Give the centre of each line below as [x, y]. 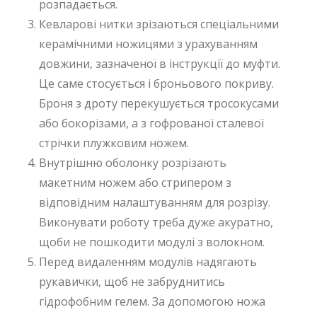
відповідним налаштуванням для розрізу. [155, 202]
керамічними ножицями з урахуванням [148, 44]
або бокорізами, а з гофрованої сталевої [151, 123]
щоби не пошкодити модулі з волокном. [152, 242]
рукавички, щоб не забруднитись [132, 281]
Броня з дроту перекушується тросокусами [159, 103]
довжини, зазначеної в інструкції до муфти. [160, 63]
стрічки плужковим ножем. [114, 143]
